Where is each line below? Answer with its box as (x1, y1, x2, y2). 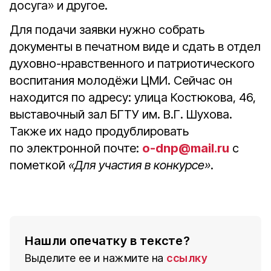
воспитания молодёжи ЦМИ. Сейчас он (10, 73, 232, 88)
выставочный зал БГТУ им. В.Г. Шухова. (10, 107, 232, 122)
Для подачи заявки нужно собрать (10, 22, 204, 37)
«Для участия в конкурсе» (68, 158, 211, 172)
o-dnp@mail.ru (142, 141, 229, 155)
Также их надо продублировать (10, 124, 189, 139)
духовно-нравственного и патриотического (10, 56, 255, 71)
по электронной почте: (10, 141, 142, 155)
